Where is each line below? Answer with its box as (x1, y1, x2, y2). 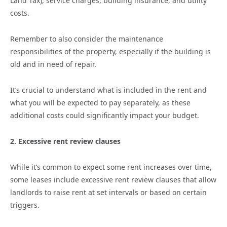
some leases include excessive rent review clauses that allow (10, 175, 216, 185)
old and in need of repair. (10, 59, 96, 69)
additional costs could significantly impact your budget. (10, 110, 199, 121)
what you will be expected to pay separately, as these (10, 98, 191, 108)
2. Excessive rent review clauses (10, 136, 121, 146)
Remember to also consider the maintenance (10, 34, 163, 44)
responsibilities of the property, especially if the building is (10, 47, 211, 57)
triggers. (10, 200, 40, 210)
